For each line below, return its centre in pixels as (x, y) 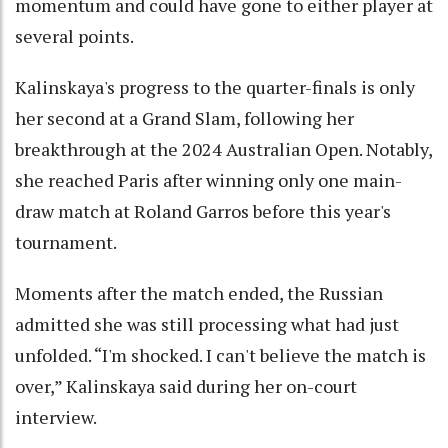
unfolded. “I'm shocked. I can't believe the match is (220, 354)
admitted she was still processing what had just (207, 323)
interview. (56, 416)
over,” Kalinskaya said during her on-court (186, 385)
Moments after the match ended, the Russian (199, 292)
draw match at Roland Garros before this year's (203, 210)
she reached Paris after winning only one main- (208, 179)
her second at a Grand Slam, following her (184, 117)
